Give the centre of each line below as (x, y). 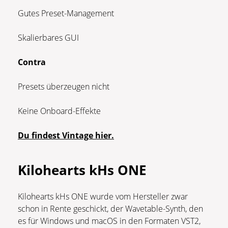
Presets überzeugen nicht (65, 86)
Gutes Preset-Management (66, 13)
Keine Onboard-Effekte (59, 111)
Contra (32, 62)
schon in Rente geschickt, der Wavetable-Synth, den (110, 208)
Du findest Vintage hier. (66, 135)
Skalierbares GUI (48, 37)
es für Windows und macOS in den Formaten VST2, (109, 221)
